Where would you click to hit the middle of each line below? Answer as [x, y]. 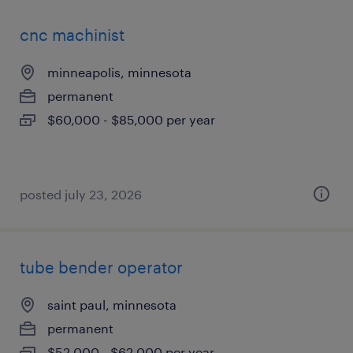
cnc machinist [72, 35]
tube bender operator [101, 267]
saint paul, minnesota [112, 305]
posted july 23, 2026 [81, 194]
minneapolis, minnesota [119, 72]
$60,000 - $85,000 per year [131, 119]
